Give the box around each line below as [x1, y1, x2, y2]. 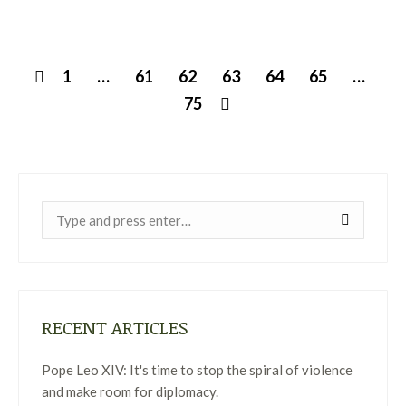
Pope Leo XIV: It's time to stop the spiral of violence [42, 362, 353, 378]
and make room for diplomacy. [42, 383, 218, 400]
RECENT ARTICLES [42, 314, 188, 340]
